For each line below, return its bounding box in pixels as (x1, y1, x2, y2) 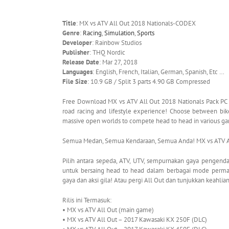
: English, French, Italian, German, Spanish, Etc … (93, 67, 224, 77)
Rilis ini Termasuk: (62, 196, 113, 205)
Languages (62, 67, 93, 77)
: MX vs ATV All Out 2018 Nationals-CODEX (76, 19, 196, 28)
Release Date (62, 58, 99, 67)
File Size (62, 77, 87, 86)
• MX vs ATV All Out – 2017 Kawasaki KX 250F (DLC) (62, 215, 209, 224)
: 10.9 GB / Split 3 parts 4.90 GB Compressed (87, 77, 210, 86)
